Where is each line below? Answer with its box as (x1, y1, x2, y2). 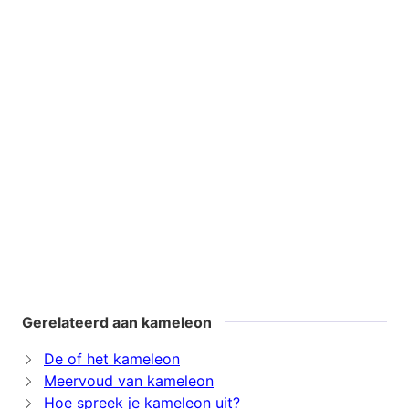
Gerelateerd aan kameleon (22, 313, 212, 332)
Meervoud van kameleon (44, 372, 214, 391)
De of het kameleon (44, 350, 180, 369)
